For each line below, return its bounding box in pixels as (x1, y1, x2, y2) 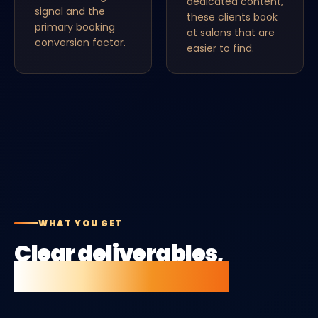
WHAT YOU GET (38, 217, 124, 229)
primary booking (35, 20, 115, 34)
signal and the (35, 4, 105, 18)
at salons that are (187, 26, 275, 40)
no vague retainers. (14, 261, 229, 292)
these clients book (187, 10, 278, 24)
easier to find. (187, 41, 254, 55)
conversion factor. (35, 35, 126, 50)
